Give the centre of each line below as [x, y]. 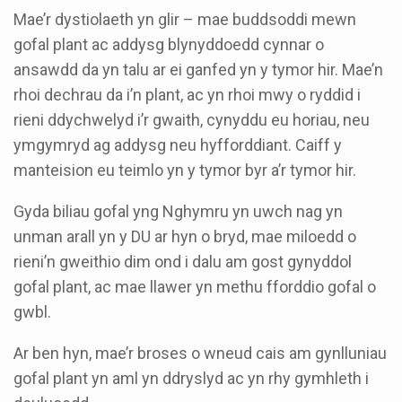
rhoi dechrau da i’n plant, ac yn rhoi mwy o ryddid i [187, 95]
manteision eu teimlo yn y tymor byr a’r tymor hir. [185, 170]
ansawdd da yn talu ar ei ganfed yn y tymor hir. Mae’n [198, 70]
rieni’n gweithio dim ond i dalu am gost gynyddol [183, 262]
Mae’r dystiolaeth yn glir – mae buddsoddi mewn [185, 20]
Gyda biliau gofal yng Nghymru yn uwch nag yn [178, 212]
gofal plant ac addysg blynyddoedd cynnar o [169, 45]
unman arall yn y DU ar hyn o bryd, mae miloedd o [185, 237]
